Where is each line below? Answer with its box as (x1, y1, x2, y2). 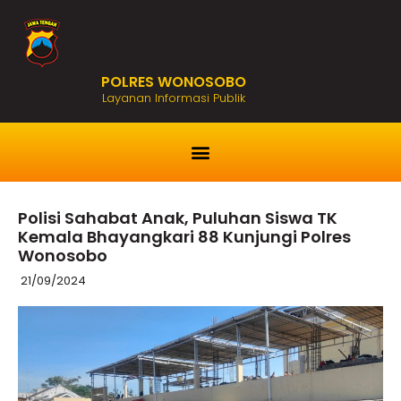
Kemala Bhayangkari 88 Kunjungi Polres (18, 226, 351, 248)
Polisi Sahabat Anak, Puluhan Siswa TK (18, 207, 337, 229)
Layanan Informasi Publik (102, 90, 246, 107)
